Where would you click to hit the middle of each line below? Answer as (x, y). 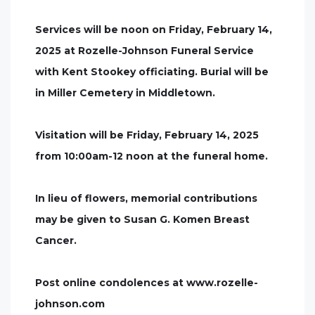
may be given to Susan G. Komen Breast (142, 219)
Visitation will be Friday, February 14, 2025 (147, 135)
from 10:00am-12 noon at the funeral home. (152, 156)
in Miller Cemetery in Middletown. (125, 93)
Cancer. (56, 240)
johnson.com (70, 304)
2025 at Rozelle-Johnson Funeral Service (144, 51)
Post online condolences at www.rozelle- (147, 283)
